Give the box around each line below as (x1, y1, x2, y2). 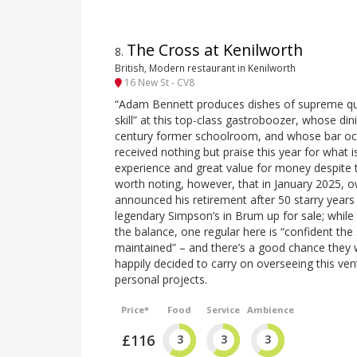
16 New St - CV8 (122, 76, 194, 89)
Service (206, 303, 240, 316)
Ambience (246, 303, 294, 316)
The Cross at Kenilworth (127, 38, 303, 61)
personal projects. (115, 271, 207, 287)
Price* (121, 303, 150, 316)
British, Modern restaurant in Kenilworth (115, 61, 296, 75)
